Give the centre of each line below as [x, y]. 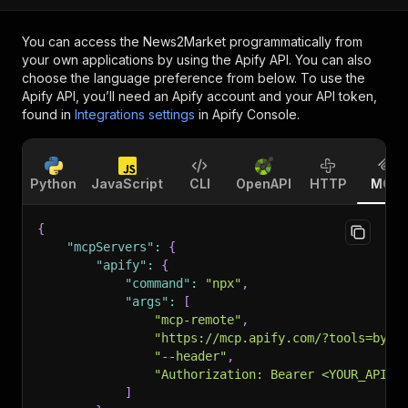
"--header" [190, 356]
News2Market [184, 41]
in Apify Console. [249, 114]
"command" [158, 283]
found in [46, 114]
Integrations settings [135, 114]
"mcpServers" [110, 247]
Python [53, 184]
